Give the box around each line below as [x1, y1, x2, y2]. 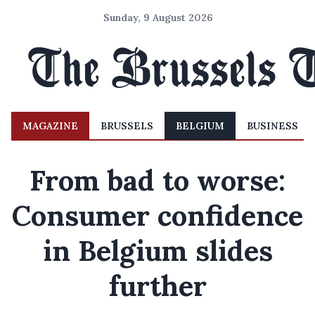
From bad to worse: [30, 162, 285, 198]
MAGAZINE [22, 120, 78, 132]
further [108, 268, 207, 304]
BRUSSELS [101, 120, 153, 132]
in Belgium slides [42, 233, 273, 269]
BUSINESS [247, 120, 298, 132]
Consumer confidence [12, 198, 303, 233]
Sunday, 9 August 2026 [103, 11, 212, 24]
